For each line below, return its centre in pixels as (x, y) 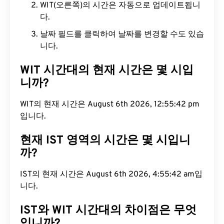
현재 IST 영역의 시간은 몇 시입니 (105, 141)
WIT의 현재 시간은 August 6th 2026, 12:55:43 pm (110, 104)
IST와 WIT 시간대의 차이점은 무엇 (108, 211)
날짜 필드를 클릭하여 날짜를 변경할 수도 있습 (122, 34)
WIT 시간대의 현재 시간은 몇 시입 (107, 71)
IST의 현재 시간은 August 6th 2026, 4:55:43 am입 (111, 174)
